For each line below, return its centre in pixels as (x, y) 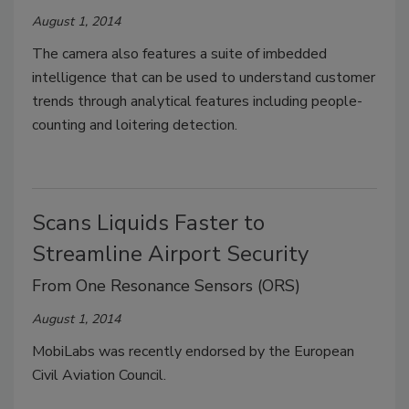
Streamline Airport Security (170, 253)
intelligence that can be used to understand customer (204, 77)
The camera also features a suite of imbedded (179, 53)
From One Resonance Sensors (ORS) (166, 285)
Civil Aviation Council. (99, 375)
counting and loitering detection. (135, 125)
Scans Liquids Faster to (148, 222)
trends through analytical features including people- (197, 101)
